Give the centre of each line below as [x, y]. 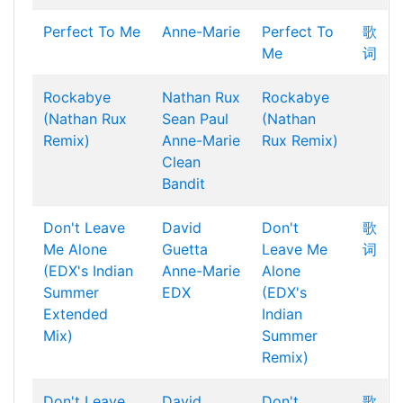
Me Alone [75, 249]
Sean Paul [195, 119]
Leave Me [295, 249]
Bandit [184, 184]
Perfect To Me [92, 31]
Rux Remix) [300, 140]
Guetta [185, 249]
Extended [76, 314]
